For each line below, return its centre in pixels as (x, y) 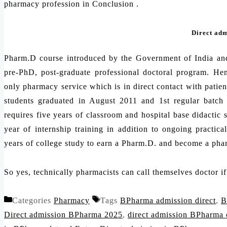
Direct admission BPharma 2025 (63, 215)
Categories (33, 201)
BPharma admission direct (168, 201)
